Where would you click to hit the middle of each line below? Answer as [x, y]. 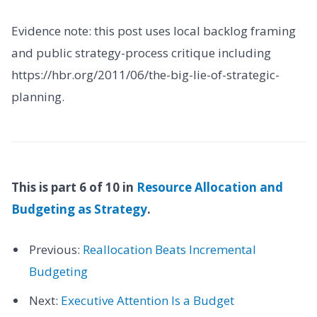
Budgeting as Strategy [79, 209]
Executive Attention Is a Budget [147, 301]
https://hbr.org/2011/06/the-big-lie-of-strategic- [145, 74]
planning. [38, 96]
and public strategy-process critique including [141, 52]
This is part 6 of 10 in [74, 187]
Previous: [56, 249]
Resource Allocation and [210, 187]
